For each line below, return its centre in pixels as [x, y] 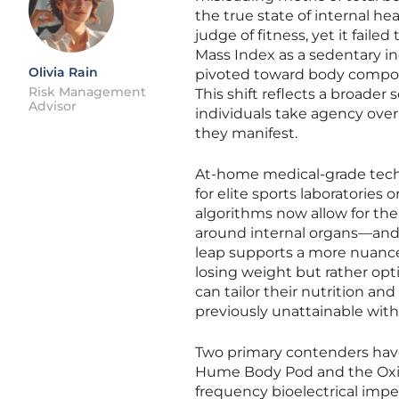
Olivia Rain [63, 72]
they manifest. [246, 133]
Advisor [53, 106]
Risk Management [87, 92]
